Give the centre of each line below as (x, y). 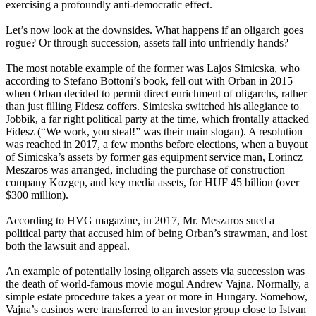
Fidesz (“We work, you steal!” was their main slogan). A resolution (154, 132)
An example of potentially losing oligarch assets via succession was (155, 272)
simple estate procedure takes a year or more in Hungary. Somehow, (157, 297)
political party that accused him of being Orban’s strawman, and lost (156, 233)
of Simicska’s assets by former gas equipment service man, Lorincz (154, 157)
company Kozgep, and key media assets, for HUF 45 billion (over (152, 183)
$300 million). (37, 195)
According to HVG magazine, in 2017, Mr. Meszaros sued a (140, 221)
